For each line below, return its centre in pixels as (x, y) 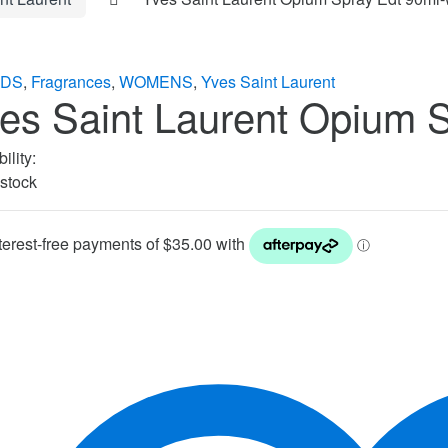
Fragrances (71, 81)
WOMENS (156, 81)
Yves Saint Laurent (268, 81)
